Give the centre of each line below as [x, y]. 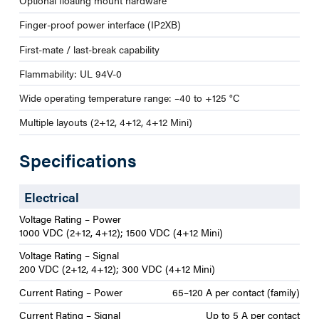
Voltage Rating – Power [70, 219]
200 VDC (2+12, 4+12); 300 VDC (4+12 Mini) [117, 269]
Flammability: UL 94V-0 [70, 73]
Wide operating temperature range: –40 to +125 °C [129, 97]
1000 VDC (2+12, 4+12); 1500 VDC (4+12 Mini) [121, 232]
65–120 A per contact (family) [236, 292]
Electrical [51, 196]
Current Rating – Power [70, 292]
